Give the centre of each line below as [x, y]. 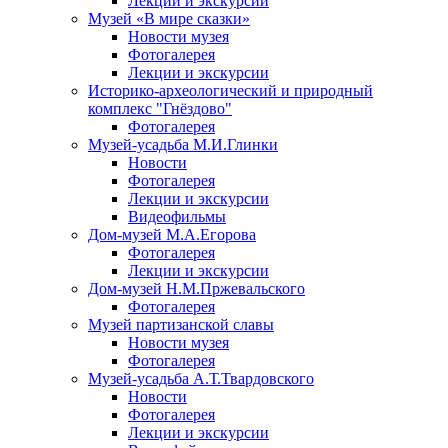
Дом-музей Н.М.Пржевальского [196, 288]
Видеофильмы [177, 216]
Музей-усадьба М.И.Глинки [183, 144]
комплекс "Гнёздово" [160, 108]
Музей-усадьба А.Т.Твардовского [201, 378]
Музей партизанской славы [181, 324]
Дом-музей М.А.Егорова [172, 234]
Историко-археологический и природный [230, 90]
